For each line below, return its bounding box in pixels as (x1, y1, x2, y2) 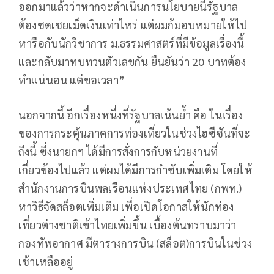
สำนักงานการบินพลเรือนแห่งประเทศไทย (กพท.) (18, 181, 242, 196)
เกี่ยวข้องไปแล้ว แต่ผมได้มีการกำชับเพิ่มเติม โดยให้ (18, 163, 253, 177)
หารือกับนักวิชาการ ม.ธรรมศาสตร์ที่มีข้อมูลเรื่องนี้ (18, 36, 245, 51)
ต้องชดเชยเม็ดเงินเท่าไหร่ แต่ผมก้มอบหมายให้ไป (18, 18, 248, 32)
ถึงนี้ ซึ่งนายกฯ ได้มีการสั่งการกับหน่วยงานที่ (18, 144, 218, 159)
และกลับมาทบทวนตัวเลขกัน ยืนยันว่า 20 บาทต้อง (18, 54, 246, 69)
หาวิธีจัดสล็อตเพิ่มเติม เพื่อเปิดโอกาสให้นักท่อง (18, 199, 234, 214)
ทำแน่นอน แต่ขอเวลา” (18, 73, 125, 87)
